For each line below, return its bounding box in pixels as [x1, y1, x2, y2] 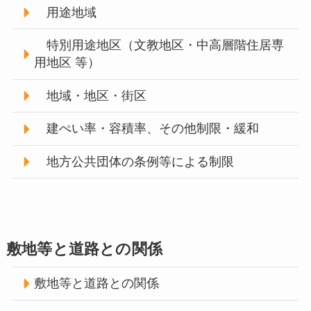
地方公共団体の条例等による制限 [34, 154, 235, 169]
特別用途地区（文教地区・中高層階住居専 [34, 38, 285, 53]
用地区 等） [34, 56, 101, 70]
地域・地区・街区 [34, 88, 147, 103]
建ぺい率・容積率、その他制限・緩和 [34, 121, 260, 136]
